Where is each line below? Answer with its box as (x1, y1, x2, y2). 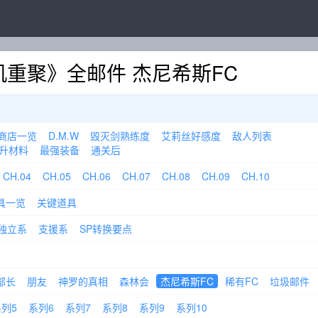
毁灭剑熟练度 (90, 128, 150, 143)
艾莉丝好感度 (161, 128, 221, 143)
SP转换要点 (79, 221, 132, 236)
